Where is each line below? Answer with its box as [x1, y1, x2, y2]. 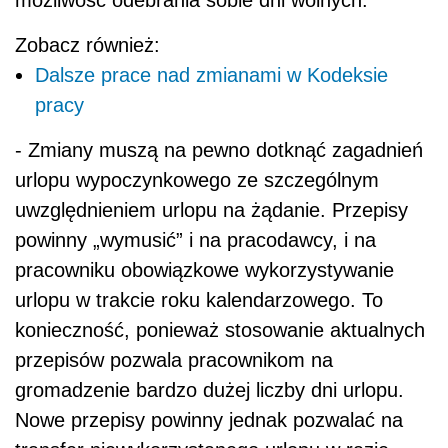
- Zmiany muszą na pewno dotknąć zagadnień [15, 139, 423, 162]
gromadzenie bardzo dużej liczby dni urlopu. [15, 379, 404, 402]
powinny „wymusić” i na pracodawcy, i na [15, 229, 376, 252]
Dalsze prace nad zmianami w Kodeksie [35, 64, 388, 87]
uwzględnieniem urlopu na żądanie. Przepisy [15, 199, 408, 222]
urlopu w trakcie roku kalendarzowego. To [15, 289, 383, 312]
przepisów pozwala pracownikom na [15, 349, 333, 372]
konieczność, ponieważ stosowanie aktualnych [15, 319, 425, 342]
